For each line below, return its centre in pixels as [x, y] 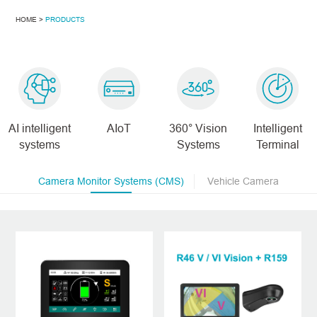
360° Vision [198, 128]
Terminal [277, 145]
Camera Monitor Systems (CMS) [111, 181]
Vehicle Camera [243, 181]
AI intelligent [40, 128]
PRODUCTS [65, 20]
